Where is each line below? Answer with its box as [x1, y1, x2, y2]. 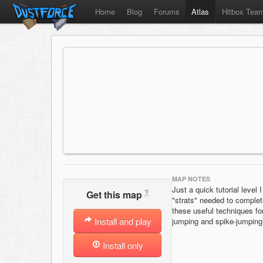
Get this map [86, 188, 144, 202]
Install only [100, 239, 143, 252]
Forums [154, 6, 180, 17]
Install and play [92, 215, 151, 228]
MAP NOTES [172, 174, 210, 183]
